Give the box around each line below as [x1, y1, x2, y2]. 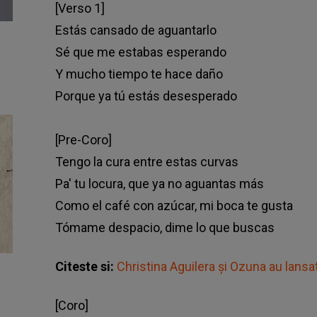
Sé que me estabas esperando [54, 45, 226, 60]
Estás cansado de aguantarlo [54, 23, 217, 38]
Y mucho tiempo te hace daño [54, 67, 223, 82]
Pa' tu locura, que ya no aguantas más [54, 176, 264, 192]
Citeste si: [54, 259, 117, 275]
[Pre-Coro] [54, 132, 112, 148]
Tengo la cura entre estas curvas [54, 154, 238, 170]
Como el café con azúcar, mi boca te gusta [54, 198, 293, 214]
